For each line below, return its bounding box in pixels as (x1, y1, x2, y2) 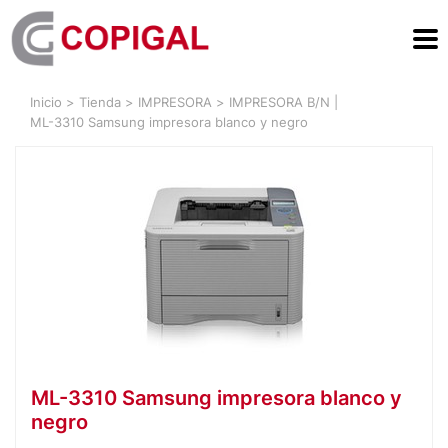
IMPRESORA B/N (229, 94, 330, 110)
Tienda (79, 94, 121, 110)
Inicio (30, 94, 62, 110)
